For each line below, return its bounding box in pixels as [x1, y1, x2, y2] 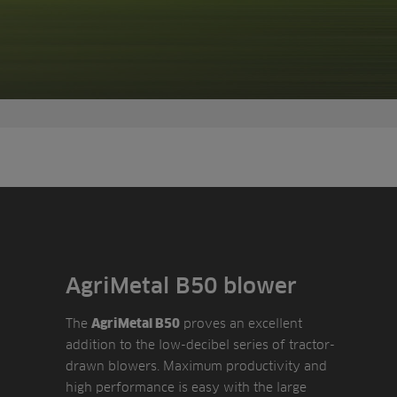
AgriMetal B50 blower [66, 272, 297, 299]
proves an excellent [180, 315, 302, 331]
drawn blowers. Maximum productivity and [66, 357, 327, 373]
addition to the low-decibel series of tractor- [66, 336, 335, 352]
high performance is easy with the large [66, 378, 307, 394]
